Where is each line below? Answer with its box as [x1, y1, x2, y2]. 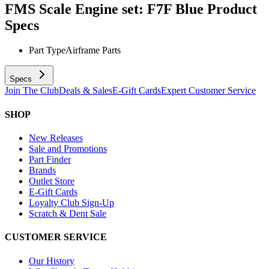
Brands [29, 165, 56, 175]
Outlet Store [29, 175, 74, 186]
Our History [29, 255, 74, 266]
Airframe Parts [65, 45, 121, 56]
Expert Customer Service [161, 85, 256, 96]
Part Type [29, 45, 65, 56]
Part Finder [29, 154, 71, 165]
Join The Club [5, 85, 59, 96]
